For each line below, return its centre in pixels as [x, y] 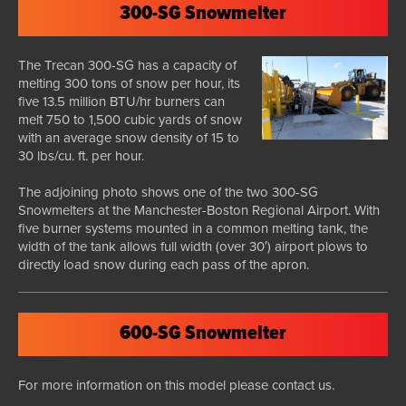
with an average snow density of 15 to [129, 137]
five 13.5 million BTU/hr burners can [121, 101]
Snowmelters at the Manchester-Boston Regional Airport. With [199, 210]
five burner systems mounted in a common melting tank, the [193, 228]
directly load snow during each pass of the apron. [164, 264]
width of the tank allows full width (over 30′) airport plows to [193, 246]
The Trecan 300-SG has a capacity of [127, 65]
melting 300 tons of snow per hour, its [129, 83]
